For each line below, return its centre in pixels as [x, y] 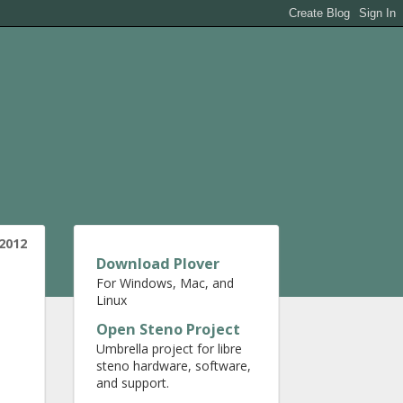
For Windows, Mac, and [165, 283]
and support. [133, 383]
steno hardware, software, [174, 366]
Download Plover [158, 264]
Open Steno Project [168, 329]
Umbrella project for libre [169, 349]
